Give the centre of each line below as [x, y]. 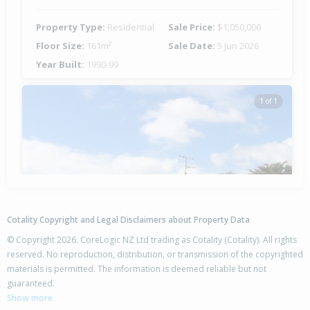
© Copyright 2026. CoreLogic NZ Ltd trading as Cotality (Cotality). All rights [152, 240]
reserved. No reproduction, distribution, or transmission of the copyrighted [155, 255]
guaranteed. [31, 284]
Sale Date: [193, 46]
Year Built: [61, 65]
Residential [131, 27]
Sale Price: [193, 27]
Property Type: [72, 27]
